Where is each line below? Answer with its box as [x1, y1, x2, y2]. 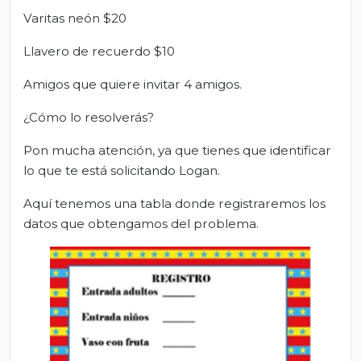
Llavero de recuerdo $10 [23, 44, 175, 60]
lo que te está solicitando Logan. [23, 163, 220, 179]
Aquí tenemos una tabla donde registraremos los [23, 196, 326, 212]
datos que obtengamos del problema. [23, 216, 259, 232]
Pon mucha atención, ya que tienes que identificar [23, 143, 331, 159]
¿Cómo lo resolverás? [23, 110, 154, 126]
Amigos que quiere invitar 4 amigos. [23, 77, 242, 93]
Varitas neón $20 [23, 10, 127, 27]
